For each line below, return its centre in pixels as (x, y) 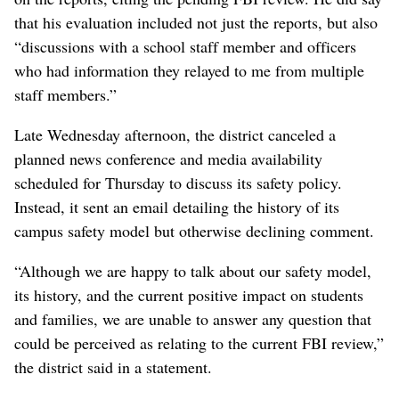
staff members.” (65, 95)
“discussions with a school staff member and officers (185, 47)
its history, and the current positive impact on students (189, 295)
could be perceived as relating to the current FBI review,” (199, 343)
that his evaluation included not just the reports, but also (196, 23)
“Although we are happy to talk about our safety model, (193, 271)
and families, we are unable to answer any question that (193, 319)
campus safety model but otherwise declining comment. (194, 231)
